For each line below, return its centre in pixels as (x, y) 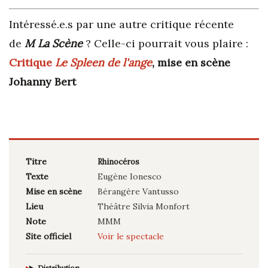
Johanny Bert (42, 81)
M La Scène (54, 43)
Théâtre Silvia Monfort (144, 206)
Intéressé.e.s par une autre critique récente (121, 24)
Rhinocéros (118, 162)
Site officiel (48, 236)
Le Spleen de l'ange (103, 62)
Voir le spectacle (131, 236)
